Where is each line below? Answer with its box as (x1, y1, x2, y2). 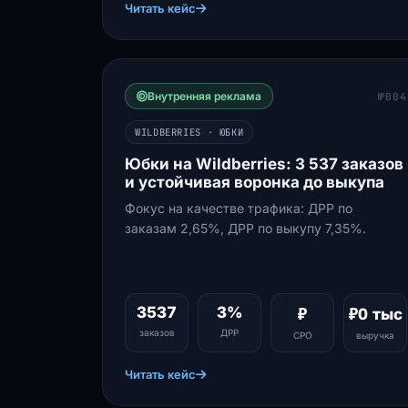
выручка (356, 330, 394, 341)
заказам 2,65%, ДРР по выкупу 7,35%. (125, 220, 366, 236)
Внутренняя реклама (148, 89, 261, 103)
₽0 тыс (348, 305, 403, 323)
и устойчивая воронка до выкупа (125, 173, 384, 191)
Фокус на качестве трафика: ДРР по (125, 200, 352, 216)
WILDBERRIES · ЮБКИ (135, 126, 244, 138)
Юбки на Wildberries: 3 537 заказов (125, 155, 403, 173)
